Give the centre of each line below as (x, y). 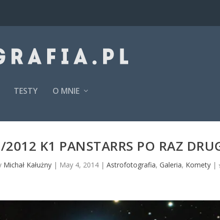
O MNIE (66, 91)
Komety (198, 165)
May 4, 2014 (79, 165)
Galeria (170, 165)
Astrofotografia (131, 165)
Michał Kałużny (27, 165)
